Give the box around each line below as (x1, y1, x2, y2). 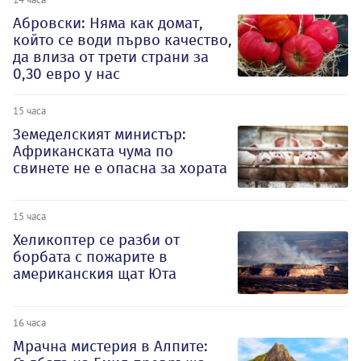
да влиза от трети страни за (13, 47, 209, 66)
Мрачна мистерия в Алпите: (13, 337, 208, 356)
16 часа (13, 316, 46, 330)
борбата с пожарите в (13, 247, 168, 267)
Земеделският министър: (13, 124, 186, 143)
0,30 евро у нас (13, 64, 120, 83)
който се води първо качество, (13, 30, 232, 49)
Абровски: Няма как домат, (13, 13, 203, 32)
